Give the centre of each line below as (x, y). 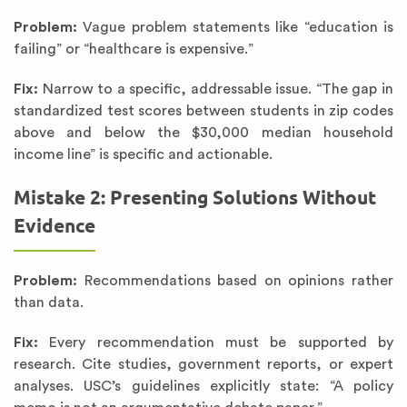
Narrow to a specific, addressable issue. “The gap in (216, 89)
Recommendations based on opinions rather (235, 281)
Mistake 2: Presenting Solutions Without (195, 198)
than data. (49, 303)
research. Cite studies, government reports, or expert (203, 364)
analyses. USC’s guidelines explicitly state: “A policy (203, 386)
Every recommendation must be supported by (216, 342)
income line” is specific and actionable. (143, 154)
